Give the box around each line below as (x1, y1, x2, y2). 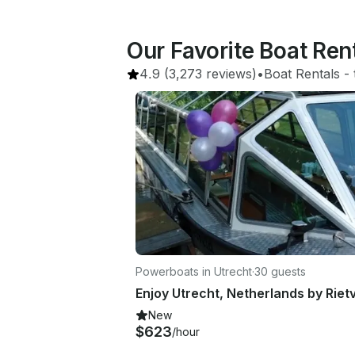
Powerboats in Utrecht (136, 264, 252, 278)
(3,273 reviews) (160, 66, 257, 82)
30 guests (254, 264, 306, 278)
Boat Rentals (264, 66, 340, 82)
